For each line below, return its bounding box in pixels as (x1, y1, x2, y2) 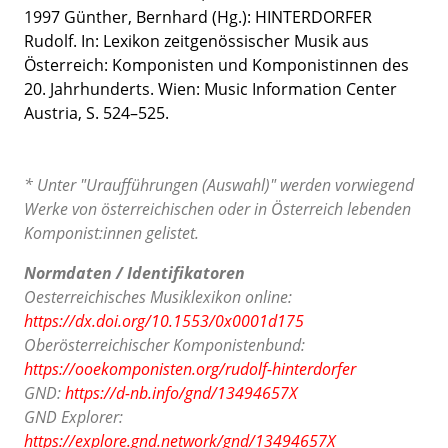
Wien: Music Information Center (158, 78, 397, 100)
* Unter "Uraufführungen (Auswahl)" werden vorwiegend (24, 174, 414, 196)
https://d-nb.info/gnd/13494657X (65, 382, 297, 404)
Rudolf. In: (24, 30, 103, 52)
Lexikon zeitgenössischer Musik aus (103, 30, 369, 52)
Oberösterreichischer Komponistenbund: (24, 334, 305, 356)
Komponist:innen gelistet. (24, 222, 199, 244)
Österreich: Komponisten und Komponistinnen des (24, 54, 409, 76)
